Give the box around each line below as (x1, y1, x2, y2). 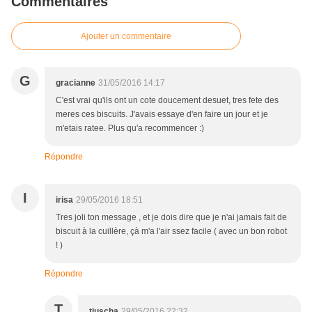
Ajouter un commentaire (81, 31, 171, 42)
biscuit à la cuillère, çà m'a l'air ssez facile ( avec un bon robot (56, 226, 287, 237)
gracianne (56, 78, 95, 88)
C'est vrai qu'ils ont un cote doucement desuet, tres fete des (56, 95, 279, 106)
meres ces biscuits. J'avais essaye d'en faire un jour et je (56, 109, 268, 120)
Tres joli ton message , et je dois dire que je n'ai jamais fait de (56, 212, 287, 223)
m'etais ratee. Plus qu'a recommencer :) (56, 123, 204, 134)
